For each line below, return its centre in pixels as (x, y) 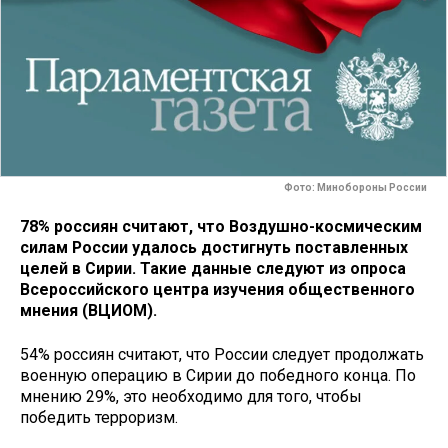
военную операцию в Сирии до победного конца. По (218, 376)
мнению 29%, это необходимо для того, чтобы (191, 397)
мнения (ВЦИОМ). (88, 310)
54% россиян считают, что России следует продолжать (222, 355)
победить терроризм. (101, 418)
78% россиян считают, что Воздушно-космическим (221, 226)
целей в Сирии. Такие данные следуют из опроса (213, 268)
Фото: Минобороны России (355, 188)
